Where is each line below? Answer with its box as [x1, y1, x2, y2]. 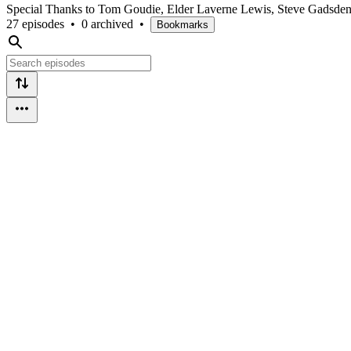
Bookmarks [157, 18, 208, 31]
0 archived [81, 16, 133, 31]
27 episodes [6, 16, 64, 31]
